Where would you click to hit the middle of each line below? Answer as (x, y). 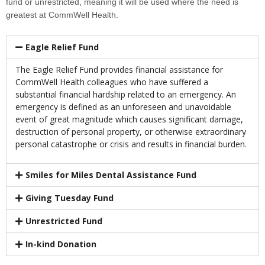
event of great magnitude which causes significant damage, (129, 119)
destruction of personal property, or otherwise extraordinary (131, 132)
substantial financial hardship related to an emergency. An (126, 95)
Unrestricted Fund (64, 221)
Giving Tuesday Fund (69, 198)
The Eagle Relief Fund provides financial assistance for (119, 70)
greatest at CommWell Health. (62, 15)
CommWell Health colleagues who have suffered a (112, 82)
